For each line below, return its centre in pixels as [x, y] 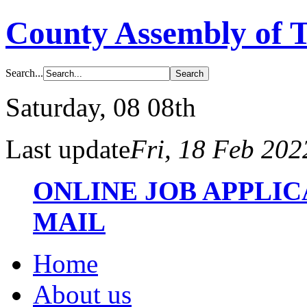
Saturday [52, 107]
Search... [24, 73]
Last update [68, 149]
